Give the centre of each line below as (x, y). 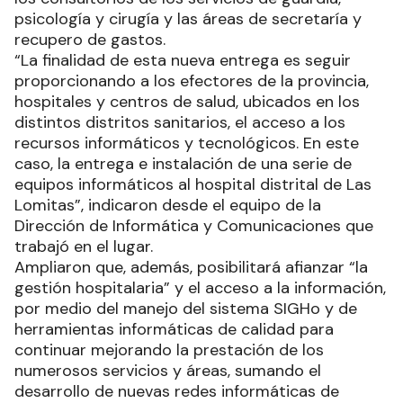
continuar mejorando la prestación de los (169, 349)
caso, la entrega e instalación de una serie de (183, 163)
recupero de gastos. (90, 39)
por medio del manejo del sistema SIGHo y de (186, 308)
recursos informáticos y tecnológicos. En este (187, 143)
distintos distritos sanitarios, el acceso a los (180, 122)
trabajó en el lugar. (84, 246)
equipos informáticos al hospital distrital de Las (193, 184)
